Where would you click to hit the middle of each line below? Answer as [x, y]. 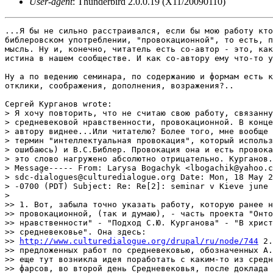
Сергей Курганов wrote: [58, 104]
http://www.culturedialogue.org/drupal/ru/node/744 [139, 241]
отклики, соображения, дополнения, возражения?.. [119, 86]
